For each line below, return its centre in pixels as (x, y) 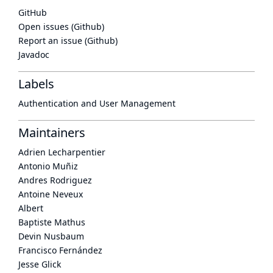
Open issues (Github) (61, 27)
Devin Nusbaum (51, 236)
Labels (36, 84)
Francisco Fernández (60, 250)
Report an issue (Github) (68, 41)
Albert (31, 208)
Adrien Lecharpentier (62, 152)
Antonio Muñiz (48, 166)
